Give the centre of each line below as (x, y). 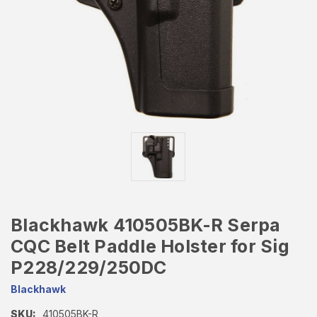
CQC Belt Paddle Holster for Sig (150, 247)
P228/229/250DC (89, 268)
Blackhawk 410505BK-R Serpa (146, 225)
